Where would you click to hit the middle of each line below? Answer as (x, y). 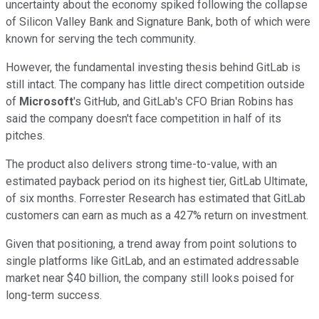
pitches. (25, 135)
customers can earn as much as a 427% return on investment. (157, 215)
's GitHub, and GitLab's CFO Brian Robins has (183, 101)
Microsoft (46, 101)
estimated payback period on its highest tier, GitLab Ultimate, (157, 181)
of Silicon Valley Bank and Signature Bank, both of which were (158, 21)
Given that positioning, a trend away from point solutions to (151, 244)
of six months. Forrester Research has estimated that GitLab (156, 198)
